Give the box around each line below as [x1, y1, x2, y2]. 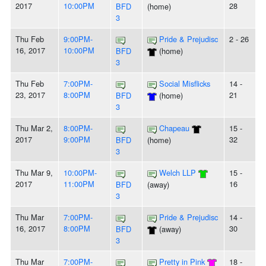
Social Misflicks [159, 78, 210, 90]
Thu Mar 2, [15, 122, 53, 134]
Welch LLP [159, 167, 196, 179]
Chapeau [159, 122, 189, 134]
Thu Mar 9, [15, 167, 53, 179]
